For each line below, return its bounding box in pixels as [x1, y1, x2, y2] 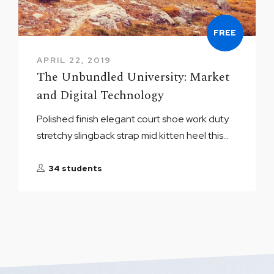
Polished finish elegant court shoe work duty [37, 112, 229, 125]
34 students [48, 163, 103, 174]
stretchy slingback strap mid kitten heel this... [37, 128, 229, 142]
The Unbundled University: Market [37, 67, 230, 86]
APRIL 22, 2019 [37, 54, 112, 65]
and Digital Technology [37, 86, 165, 105]
